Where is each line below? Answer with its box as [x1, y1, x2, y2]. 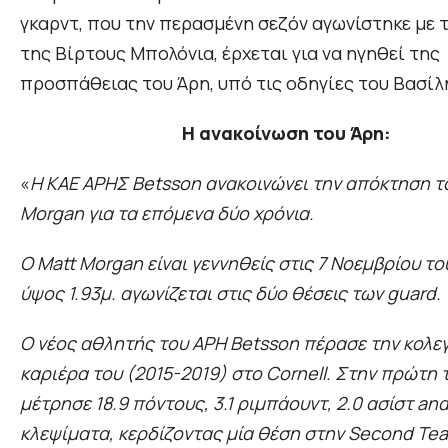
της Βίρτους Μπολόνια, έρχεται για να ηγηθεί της [20, 41, 440, 66]
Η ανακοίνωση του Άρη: [181, 121, 391, 146]
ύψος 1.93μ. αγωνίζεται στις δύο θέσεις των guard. [20, 281, 441, 306]
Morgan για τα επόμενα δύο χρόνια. [20, 201, 318, 226]
